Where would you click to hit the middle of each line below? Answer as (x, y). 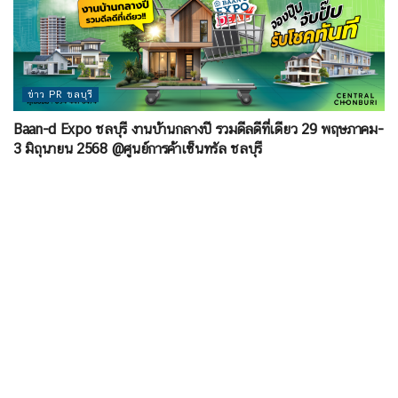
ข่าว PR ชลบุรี (60, 95)
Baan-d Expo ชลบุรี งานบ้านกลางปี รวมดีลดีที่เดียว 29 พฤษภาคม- (199, 130)
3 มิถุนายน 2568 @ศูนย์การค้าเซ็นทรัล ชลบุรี (138, 149)
